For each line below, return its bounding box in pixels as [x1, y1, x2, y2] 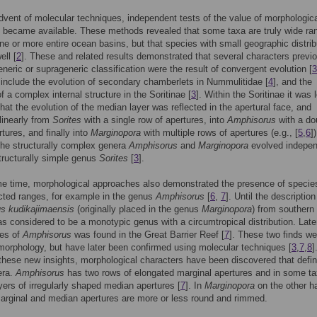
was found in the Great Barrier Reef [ [71, 229, 224, 240]
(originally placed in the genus [74, 204, 202, 214]
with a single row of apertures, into [81, 115, 227, 125]
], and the [273, 76, 312, 87]
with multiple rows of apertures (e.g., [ [141, 127, 298, 138]
